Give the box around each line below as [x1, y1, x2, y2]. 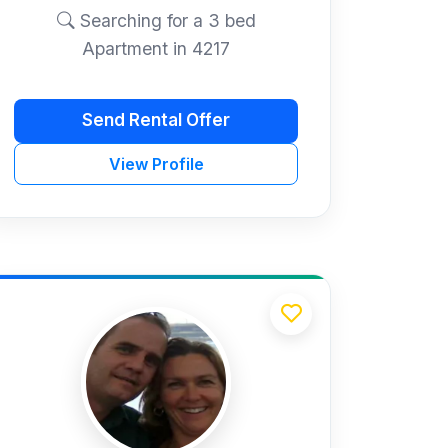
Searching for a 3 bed [74, 9, 256, 31]
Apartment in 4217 [82, 37, 230, 59]
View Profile [108, 153, 204, 174]
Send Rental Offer [82, 110, 230, 131]
